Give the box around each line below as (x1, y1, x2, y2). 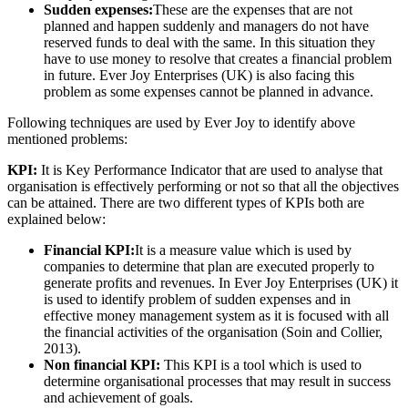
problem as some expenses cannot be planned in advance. (44, 83, 373, 99)
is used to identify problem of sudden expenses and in (44, 291, 351, 307)
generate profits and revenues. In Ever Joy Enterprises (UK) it (44, 274, 398, 291)
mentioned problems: (7, 130, 127, 147)
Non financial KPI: (44, 356, 164, 372)
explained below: (7, 210, 106, 227)
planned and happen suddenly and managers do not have (44, 17, 369, 34)
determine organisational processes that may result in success (44, 372, 391, 389)
